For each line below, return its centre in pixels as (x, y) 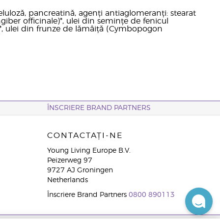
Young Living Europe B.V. (89, 151)
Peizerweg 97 (69, 161)
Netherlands (67, 180)
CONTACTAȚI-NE (85, 136)
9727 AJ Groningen (80, 170)
